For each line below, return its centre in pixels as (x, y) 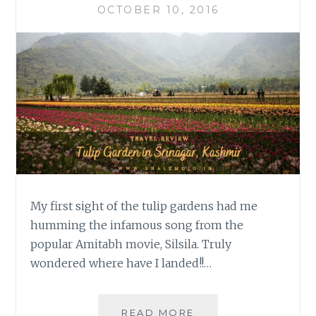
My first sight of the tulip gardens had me (144, 206)
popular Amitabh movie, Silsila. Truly (131, 244)
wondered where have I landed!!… (121, 263)
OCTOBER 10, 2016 (158, 10)
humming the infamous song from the (137, 225)
